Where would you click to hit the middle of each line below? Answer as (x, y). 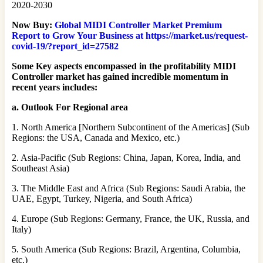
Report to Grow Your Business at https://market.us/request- (130, 35)
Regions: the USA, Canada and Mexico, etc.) (96, 137)
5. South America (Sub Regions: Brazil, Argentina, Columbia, (126, 249)
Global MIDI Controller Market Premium (138, 25)
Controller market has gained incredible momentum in (120, 76)
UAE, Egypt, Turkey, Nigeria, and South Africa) (102, 198)
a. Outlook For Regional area (70, 107)
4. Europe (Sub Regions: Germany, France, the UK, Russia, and (131, 218)
